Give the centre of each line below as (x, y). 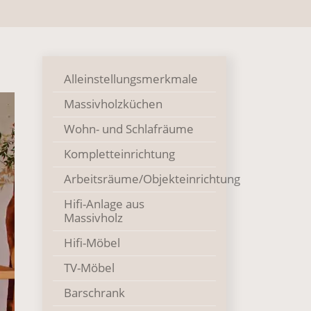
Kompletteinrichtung (119, 154)
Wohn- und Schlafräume (129, 129)
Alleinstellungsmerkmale (131, 79)
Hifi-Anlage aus (104, 204)
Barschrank (94, 293)
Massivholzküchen (113, 104)
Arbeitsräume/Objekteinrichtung (152, 179)
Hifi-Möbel (92, 243)
